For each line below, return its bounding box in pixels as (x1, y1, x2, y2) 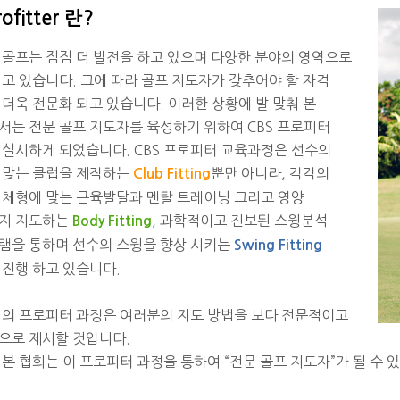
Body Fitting (72, 214, 152, 229)
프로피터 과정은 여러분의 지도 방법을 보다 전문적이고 (19, 308, 348, 323)
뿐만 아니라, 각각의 (211, 166, 329, 181)
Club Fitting (133, 167, 211, 181)
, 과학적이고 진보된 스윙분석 (152, 213, 328, 229)
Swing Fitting (234, 238, 322, 253)
